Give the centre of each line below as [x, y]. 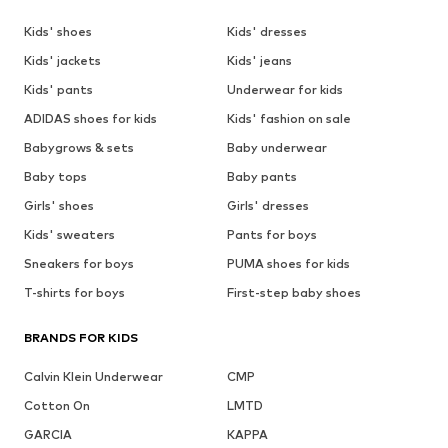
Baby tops [55, 176]
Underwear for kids [284, 89]
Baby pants [261, 176]
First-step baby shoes [293, 292]
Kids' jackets [62, 60]
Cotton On [57, 405]
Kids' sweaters [69, 234]
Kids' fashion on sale [288, 118]
